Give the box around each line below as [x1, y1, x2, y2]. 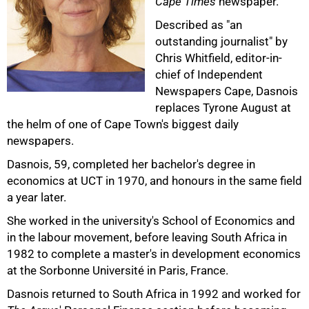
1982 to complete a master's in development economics [7, 247, 301, 261]
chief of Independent [155, 68, 263, 81]
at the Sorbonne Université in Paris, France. [7, 263, 228, 277]
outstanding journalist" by [155, 34, 288, 48]
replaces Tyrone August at [155, 101, 291, 114]
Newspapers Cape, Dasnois [155, 84, 298, 98]
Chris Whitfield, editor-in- [155, 51, 282, 65]
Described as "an [155, 18, 242, 32]
